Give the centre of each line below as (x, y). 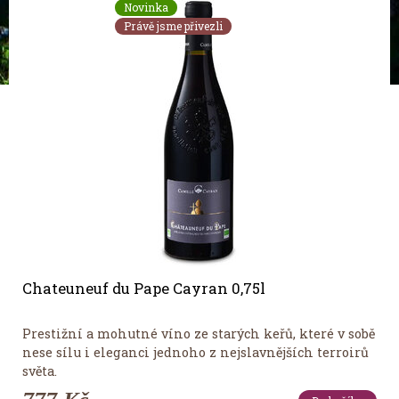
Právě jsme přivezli (173, 26)
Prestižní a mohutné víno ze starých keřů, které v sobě (199, 333)
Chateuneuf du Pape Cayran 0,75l (144, 289)
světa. (40, 370)
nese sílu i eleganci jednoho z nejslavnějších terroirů (195, 352)
